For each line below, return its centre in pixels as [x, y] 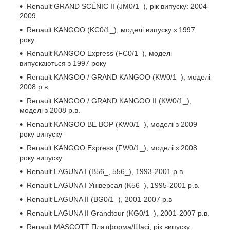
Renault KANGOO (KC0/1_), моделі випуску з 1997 [111, 30]
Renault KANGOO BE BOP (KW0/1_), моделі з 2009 [112, 124]
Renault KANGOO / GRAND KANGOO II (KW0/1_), [109, 100]
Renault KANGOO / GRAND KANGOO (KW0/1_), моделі [119, 77]
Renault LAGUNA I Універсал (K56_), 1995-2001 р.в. [113, 185]
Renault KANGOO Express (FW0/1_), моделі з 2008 [112, 148]
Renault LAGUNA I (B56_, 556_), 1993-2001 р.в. [106, 171]
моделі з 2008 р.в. [50, 110]
